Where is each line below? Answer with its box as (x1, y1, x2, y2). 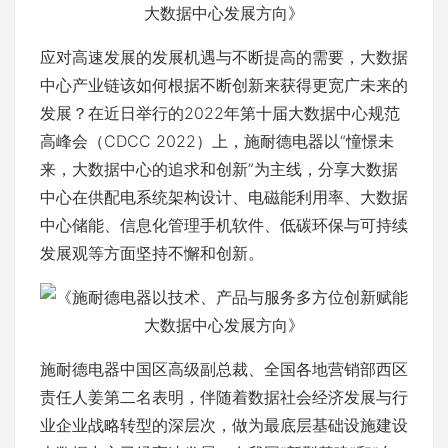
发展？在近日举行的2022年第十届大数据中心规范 (40, 103, 400, 123)
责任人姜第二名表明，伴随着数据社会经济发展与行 (40, 387, 408, 407)
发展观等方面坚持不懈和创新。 (40, 243, 264, 263)
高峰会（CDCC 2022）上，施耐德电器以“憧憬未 (40, 131, 394, 151)
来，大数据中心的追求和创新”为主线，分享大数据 (40, 159, 398, 179)
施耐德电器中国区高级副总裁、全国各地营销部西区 (40, 359, 408, 379)
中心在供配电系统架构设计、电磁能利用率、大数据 (40, 187, 408, 207)
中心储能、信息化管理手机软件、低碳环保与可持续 (40, 215, 408, 235)
